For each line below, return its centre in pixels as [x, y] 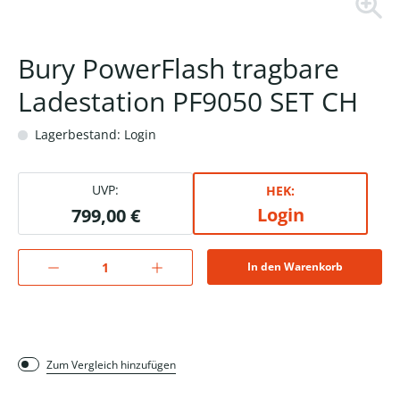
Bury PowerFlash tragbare [179, 69]
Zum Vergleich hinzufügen [111, 365]
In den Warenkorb [295, 267]
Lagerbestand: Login [94, 135]
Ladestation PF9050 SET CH [188, 102]
